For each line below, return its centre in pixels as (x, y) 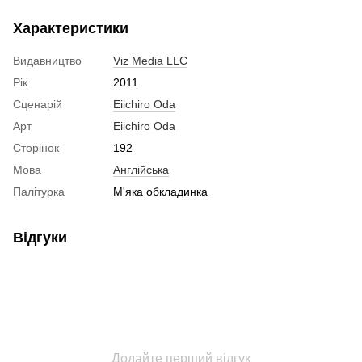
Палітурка (39, 191)
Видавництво (47, 60)
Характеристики (71, 28)
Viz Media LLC (150, 60)
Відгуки (40, 237)
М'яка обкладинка (160, 191)
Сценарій (38, 104)
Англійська (141, 169)
